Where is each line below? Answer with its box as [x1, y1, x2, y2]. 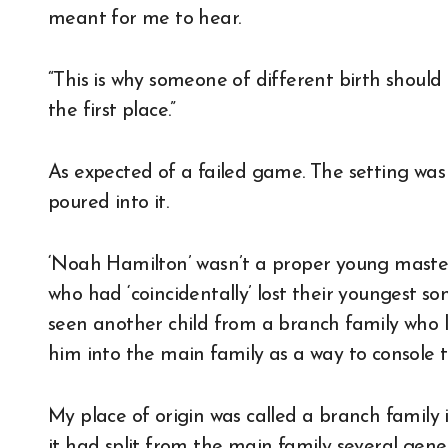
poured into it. [48, 193, 169, 214]
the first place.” [48, 101, 176, 122]
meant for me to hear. [48, 9, 241, 30]
